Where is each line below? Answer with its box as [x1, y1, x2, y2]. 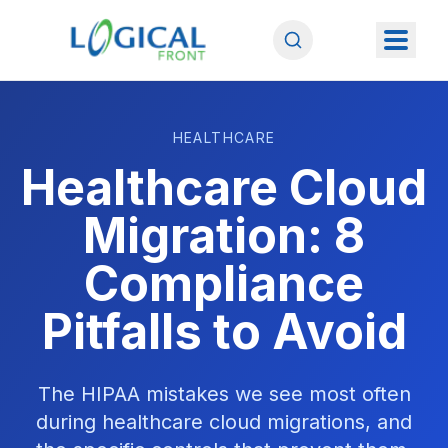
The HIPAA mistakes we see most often [37, 382, 411, 406]
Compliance [84, 254, 364, 313]
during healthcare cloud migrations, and [36, 410, 412, 434]
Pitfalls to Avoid [41, 302, 407, 361]
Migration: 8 [83, 206, 365, 265]
